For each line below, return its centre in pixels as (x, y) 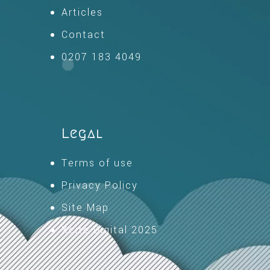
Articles (82, 12)
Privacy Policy (100, 185)
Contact (83, 35)
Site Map (85, 208)
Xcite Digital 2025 (110, 230)
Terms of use (97, 163)
